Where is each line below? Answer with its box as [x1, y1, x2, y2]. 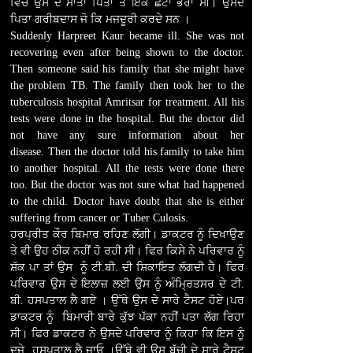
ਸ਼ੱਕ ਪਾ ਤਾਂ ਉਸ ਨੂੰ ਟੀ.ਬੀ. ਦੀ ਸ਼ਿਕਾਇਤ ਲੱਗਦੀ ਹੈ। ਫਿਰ [10, 262, 244, 273]
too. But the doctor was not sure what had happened [10, 179, 244, 191]
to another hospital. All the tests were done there [10, 162, 244, 174]
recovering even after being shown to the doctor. [10, 46, 244, 58]
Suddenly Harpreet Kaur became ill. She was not [10, 30, 244, 42]
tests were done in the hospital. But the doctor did [10, 113, 244, 124]
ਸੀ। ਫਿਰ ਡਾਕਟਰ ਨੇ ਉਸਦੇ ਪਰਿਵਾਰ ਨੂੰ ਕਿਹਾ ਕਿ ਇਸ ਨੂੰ [10, 328, 244, 340]
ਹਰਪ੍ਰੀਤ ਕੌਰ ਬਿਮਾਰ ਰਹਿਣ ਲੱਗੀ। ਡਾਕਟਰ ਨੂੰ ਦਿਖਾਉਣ [10, 229, 244, 240]
